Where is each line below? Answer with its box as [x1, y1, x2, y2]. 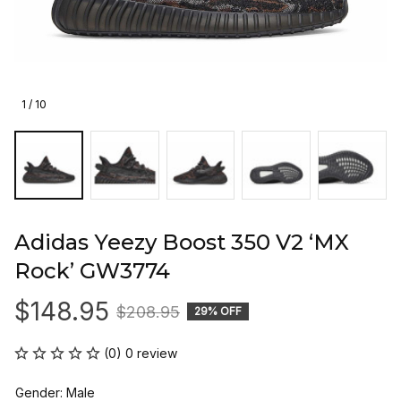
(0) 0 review [104, 345, 177, 361]
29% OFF [194, 304, 242, 319]
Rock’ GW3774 [14, 257, 170, 284]
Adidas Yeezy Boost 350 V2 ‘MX [14, 228, 349, 255]
